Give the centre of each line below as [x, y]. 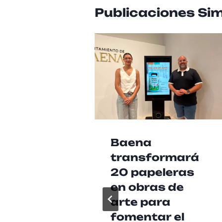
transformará [155, 157]
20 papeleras [152, 172]
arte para [140, 202]
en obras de [147, 187]
